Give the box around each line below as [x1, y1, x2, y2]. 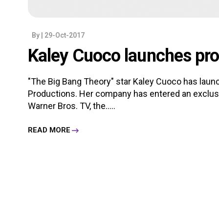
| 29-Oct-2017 [41, 31, 85, 39]
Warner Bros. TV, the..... [28, 100, 115, 111]
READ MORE [28, 126, 70, 135]
